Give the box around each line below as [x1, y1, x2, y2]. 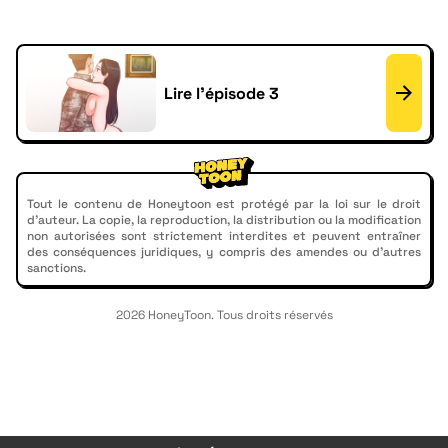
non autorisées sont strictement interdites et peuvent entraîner [27, 228, 421, 244]
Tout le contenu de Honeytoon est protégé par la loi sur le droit [27, 196, 421, 212]
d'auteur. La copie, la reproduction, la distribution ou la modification [27, 212, 421, 228]
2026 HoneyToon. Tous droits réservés [115, 307, 333, 323]
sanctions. [27, 260, 86, 276]
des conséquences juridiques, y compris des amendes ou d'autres [27, 244, 421, 260]
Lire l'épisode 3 [164, 82, 279, 104]
